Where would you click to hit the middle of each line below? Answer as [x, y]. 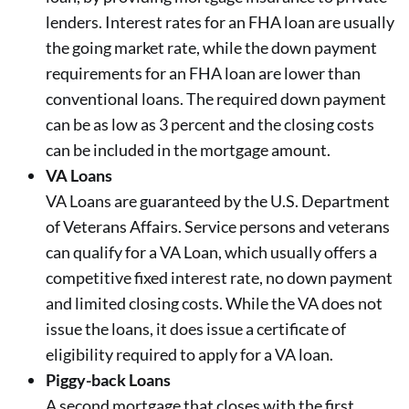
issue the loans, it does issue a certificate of [196, 328]
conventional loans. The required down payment [216, 98]
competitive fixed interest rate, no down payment [219, 277]
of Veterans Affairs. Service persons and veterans [218, 226]
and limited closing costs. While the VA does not [214, 303]
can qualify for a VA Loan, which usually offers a [211, 252]
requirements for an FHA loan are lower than [203, 73]
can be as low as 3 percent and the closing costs [210, 124]
